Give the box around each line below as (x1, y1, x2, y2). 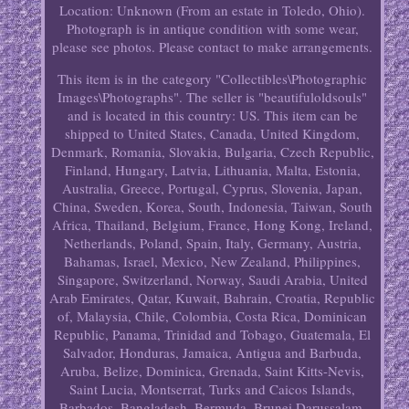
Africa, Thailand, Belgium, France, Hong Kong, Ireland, (52, 215, 373, 235)
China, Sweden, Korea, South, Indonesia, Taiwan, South (52, 197, 372, 216)
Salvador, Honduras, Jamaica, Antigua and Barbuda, (63, 343, 362, 362)
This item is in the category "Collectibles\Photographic (58, 69, 368, 89)
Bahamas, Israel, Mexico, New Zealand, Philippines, (64, 252, 362, 271)
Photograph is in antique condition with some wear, (66, 19, 359, 38)
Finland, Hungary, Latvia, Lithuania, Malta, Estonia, (64, 161, 361, 180)
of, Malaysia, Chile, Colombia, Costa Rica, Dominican (58, 307, 368, 326)
